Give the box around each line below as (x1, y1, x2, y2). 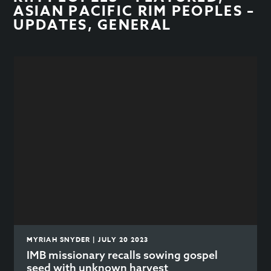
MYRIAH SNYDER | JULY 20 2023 (27, 235, 149, 244)
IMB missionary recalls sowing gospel (27, 248, 218, 263)
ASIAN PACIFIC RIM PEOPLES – (13, 1, 255, 21)
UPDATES (13, 15, 88, 35)
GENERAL (97, 15, 172, 35)
